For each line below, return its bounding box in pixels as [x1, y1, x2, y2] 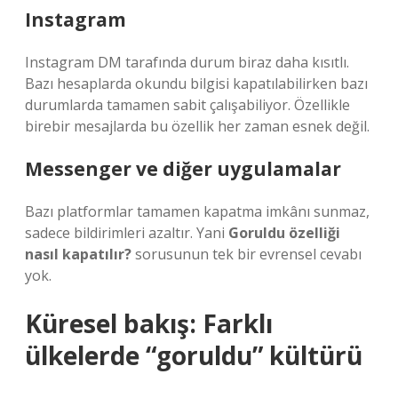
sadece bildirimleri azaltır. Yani [25, 223, 228, 243]
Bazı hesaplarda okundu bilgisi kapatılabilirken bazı [25, 74, 368, 93]
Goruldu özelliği [228, 223, 340, 243]
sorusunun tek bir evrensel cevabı [131, 244, 362, 264]
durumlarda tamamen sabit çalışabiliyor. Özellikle [25, 95, 350, 115]
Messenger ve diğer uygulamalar [25, 156, 341, 181]
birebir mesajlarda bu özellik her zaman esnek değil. [25, 116, 370, 136]
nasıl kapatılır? [25, 244, 131, 264]
